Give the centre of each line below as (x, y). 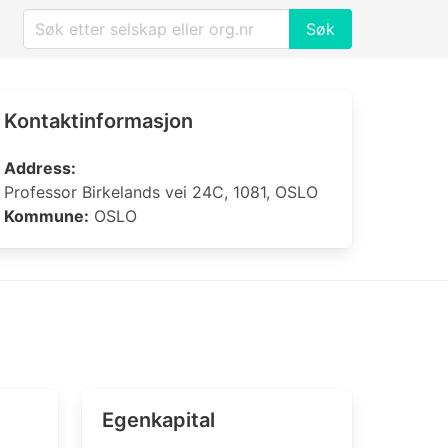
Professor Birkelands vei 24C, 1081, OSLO (161, 192)
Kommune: (46, 216)
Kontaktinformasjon (98, 121)
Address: (40, 168)
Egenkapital (158, 420)
